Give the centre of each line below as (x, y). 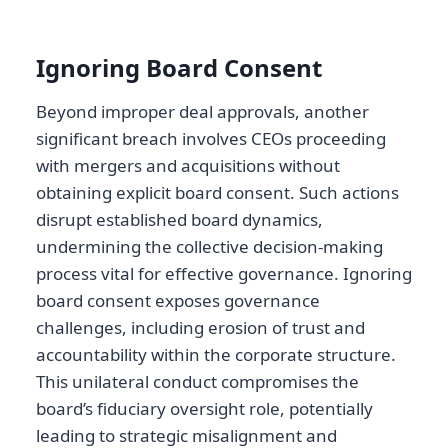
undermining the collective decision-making (209, 246)
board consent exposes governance (178, 300)
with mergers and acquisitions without (188, 165)
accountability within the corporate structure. (216, 354)
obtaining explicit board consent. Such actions (217, 192)
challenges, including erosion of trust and (200, 327)
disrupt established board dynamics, (179, 219)
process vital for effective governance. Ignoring (224, 273)
